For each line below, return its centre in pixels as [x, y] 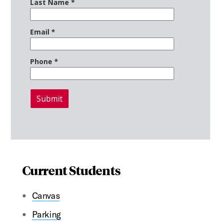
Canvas [46, 195]
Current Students [71, 170]
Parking [46, 214]
